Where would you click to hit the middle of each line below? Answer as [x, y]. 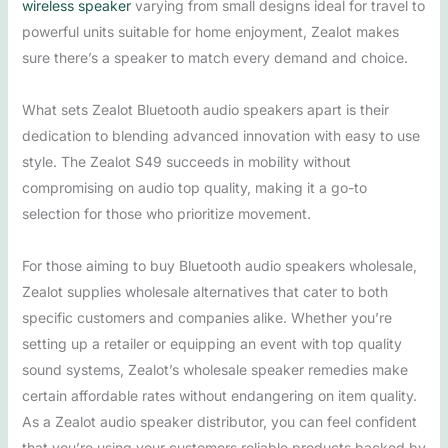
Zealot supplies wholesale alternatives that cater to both [204, 291]
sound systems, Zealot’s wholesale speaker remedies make [214, 369]
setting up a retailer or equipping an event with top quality [211, 343]
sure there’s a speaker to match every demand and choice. [214, 57]
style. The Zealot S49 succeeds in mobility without [186, 161]
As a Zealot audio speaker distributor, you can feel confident [219, 421]
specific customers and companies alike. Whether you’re [206, 317]
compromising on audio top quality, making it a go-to [194, 187]
